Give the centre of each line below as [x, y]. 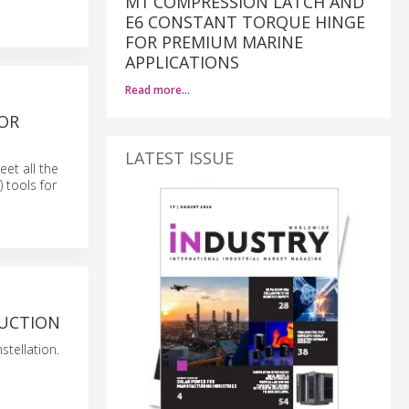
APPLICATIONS [182, 63]
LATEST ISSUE [179, 158]
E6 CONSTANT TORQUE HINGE [245, 22]
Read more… [157, 90]
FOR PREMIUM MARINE [214, 42]
